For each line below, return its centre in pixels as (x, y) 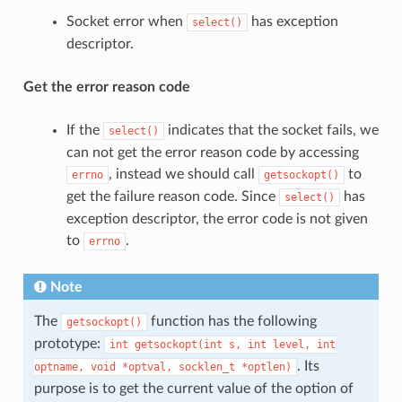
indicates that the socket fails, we (271, 130)
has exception (293, 21)
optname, (59, 367)
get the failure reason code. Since (172, 196)
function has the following (232, 321)
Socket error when (126, 21)
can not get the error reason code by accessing (212, 152)
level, (291, 344)
